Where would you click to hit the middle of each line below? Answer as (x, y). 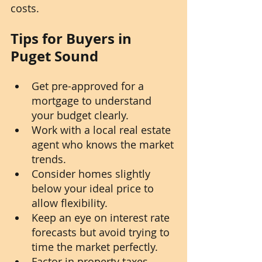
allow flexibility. (70, 203)
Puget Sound (54, 56)
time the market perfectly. (95, 247)
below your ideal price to (94, 189)
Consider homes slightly (92, 174)
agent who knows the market (104, 145)
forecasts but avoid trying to (102, 232)
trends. (49, 159)
